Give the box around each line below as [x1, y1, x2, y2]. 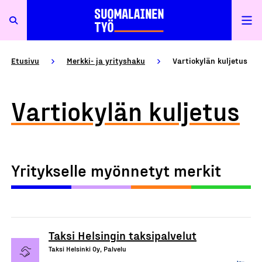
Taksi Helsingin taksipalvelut [49, 228, 196, 242]
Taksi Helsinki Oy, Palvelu [49, 244, 126, 253]
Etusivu [11, 56, 39, 65]
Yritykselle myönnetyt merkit [11, 160, 221, 180]
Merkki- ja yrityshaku [67, 56, 145, 65]
